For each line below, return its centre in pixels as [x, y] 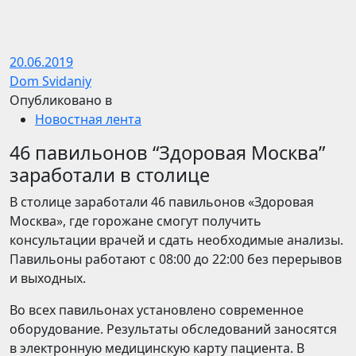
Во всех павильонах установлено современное [157, 310]
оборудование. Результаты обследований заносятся [173, 329]
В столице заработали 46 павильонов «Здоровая [162, 202]
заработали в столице [110, 175]
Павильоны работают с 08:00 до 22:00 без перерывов [176, 259]
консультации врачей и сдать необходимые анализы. [176, 240]
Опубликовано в [61, 100]
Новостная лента [88, 119]
